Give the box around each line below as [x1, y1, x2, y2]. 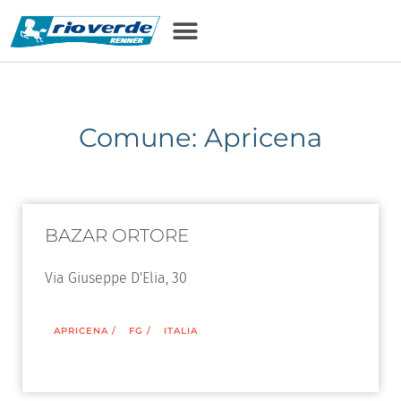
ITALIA [164, 325, 198, 337]
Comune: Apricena [79, 122, 322, 153]
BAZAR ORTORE [45, 225, 189, 246]
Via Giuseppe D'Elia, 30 [45, 269, 187, 286]
